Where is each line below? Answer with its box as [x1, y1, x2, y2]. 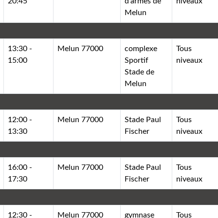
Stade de [125, 68, 155, 76]
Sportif [125, 56, 149, 64]
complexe [125, 44, 158, 53]
